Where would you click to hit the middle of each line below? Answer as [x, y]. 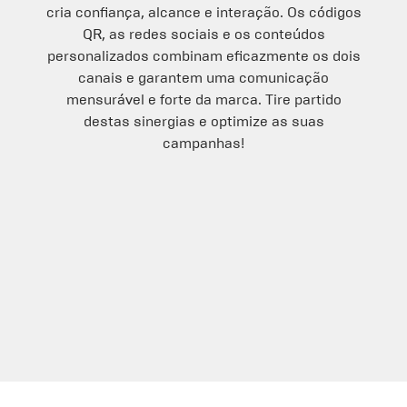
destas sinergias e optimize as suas [203, 121]
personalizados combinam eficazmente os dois [203, 56]
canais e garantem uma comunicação [203, 78]
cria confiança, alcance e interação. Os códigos [203, 12]
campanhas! [203, 143]
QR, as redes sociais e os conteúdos [203, 34]
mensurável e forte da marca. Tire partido [203, 99]
